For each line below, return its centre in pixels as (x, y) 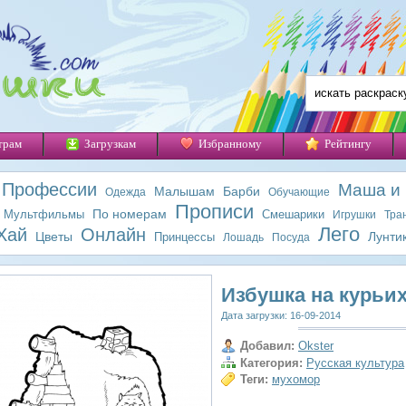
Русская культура (355, 362)
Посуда (291, 237)
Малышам (184, 191)
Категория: (271, 362)
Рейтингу (348, 144)
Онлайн (113, 235)
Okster (316, 346)
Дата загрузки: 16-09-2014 (281, 315)
